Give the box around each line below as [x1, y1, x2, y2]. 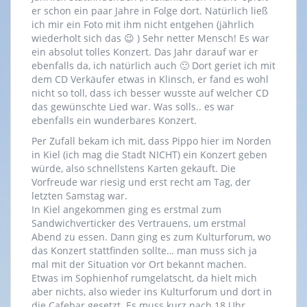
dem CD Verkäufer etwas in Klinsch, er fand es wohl [32, 73, 269, 86]
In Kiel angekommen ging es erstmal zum [32, 203, 221, 217]
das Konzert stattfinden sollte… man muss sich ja [32, 244, 257, 258]
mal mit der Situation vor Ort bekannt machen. [32, 258, 247, 271]
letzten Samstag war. [32, 189, 127, 203]
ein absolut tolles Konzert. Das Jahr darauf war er [32, 45, 258, 59]
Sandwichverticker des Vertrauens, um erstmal [32, 217, 246, 230]
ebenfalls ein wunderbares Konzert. [32, 114, 197, 127]
